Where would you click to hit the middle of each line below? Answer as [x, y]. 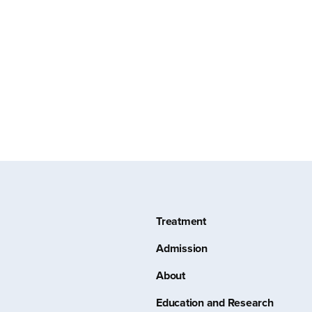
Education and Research [215, 303]
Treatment [181, 221]
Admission [182, 248]
